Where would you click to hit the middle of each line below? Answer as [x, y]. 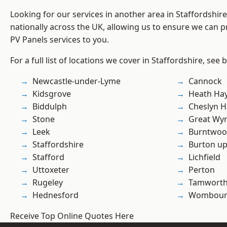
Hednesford [55, 195]
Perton [202, 170]
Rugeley [48, 183]
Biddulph [50, 107]
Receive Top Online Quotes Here [72, 216]
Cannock [205, 81]
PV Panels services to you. [60, 40]
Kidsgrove [52, 94]
